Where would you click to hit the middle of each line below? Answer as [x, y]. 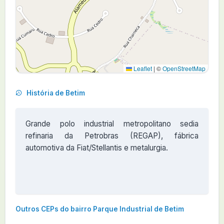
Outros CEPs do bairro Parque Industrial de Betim [100, 209]
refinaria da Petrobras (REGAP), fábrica [112, 136]
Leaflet [142, 68]
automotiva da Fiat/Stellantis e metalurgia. [97, 148]
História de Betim [55, 93]
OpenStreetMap [184, 68]
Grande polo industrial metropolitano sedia [112, 124]
